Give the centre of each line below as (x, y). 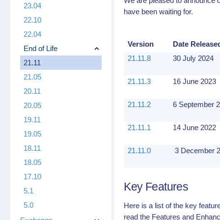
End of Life (40, 48)
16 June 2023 (195, 81)
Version (141, 44)
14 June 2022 (195, 127)
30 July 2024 (193, 58)
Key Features (156, 187)
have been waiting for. (159, 11)
